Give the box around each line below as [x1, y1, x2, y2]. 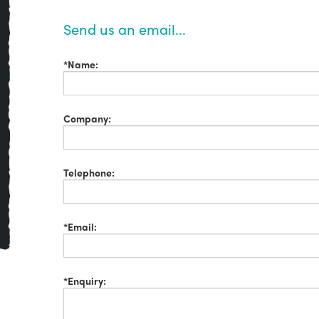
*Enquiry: [63, 273, 106, 288]
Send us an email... [63, 19, 186, 39]
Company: [63, 111, 111, 125]
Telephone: [63, 165, 115, 179]
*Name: [63, 57, 98, 71]
